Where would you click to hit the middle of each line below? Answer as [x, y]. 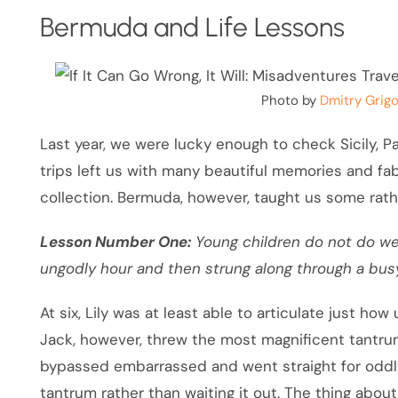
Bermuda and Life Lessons [193, 28]
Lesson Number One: [116, 242]
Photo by [290, 101]
